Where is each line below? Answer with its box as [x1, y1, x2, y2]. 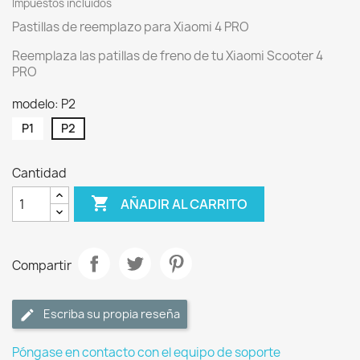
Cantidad [12, 165, 67, 182]
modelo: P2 [12, 96, 76, 112]
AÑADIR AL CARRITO [121, 194, 248, 213]
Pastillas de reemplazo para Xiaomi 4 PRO [12, 18, 249, 35]
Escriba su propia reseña [43, 306, 180, 321]
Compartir [12, 256, 72, 274]
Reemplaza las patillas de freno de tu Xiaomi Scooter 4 [12, 47, 323, 64]
